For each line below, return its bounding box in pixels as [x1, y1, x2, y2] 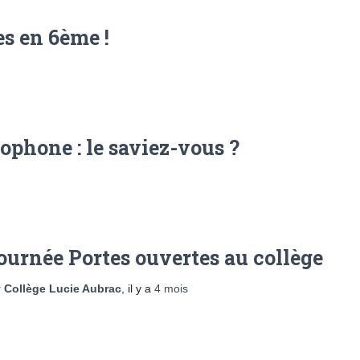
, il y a [121, 281, 154, 295]
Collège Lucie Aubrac [4, 281, 121, 295]
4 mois [154, 281, 188, 295]
